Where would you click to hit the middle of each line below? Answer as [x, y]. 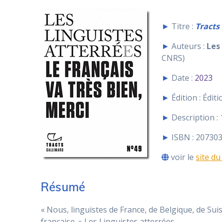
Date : [182, 78]
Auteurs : [188, 46]
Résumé [63, 187]
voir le [183, 157]
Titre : [183, 27]
